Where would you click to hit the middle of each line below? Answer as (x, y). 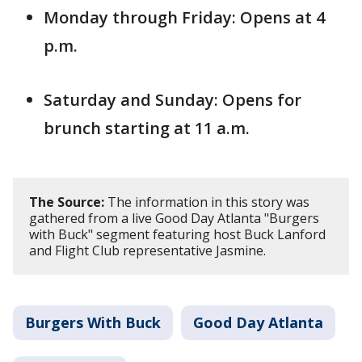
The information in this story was (207, 202)
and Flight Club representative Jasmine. (147, 250)
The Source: (67, 202)
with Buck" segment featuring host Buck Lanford (177, 234)
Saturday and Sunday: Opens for (173, 99)
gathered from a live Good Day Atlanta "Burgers (174, 218)
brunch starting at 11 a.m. (147, 128)
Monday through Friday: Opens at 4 (184, 17)
